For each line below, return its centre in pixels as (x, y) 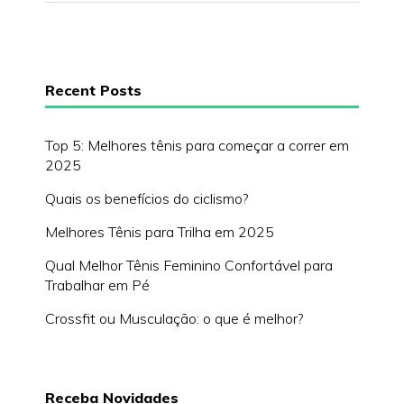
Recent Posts (93, 90)
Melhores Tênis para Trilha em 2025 (160, 231)
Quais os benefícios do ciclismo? (147, 198)
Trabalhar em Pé (97, 285)
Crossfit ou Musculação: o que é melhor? (174, 318)
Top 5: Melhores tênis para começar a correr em (197, 145)
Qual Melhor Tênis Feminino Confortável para (189, 265)
